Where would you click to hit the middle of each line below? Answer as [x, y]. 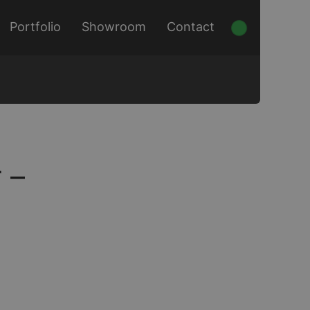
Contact [191, 27]
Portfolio [35, 27]
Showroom [114, 27]
